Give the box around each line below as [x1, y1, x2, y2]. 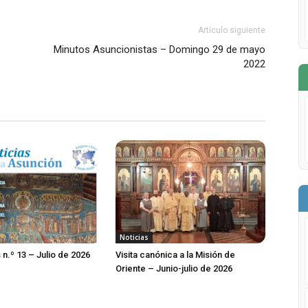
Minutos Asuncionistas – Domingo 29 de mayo [54, 43, 265, 56]
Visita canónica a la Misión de [115, 249, 235, 260]
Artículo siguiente [198, 25, 265, 35]
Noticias [120, 232, 148, 242]
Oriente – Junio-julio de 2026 [115, 263, 232, 274]
